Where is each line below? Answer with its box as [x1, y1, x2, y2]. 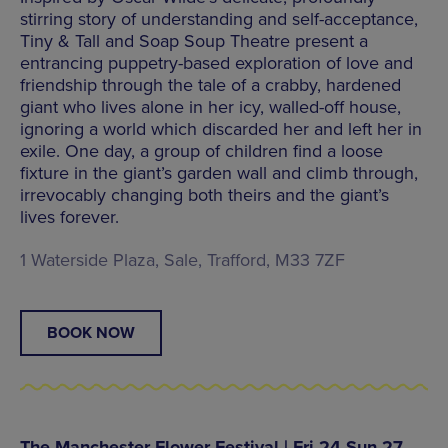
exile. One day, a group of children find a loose [20, 139, 383, 162]
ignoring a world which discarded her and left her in [20, 117, 422, 140]
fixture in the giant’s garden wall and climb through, [20, 161, 418, 184]
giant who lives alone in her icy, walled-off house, [20, 95, 401, 118]
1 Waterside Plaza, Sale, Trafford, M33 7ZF [20, 248, 345, 271]
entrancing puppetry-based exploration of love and [20, 51, 413, 74]
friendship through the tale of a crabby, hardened [20, 73, 401, 96]
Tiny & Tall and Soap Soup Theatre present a [20, 29, 368, 52]
